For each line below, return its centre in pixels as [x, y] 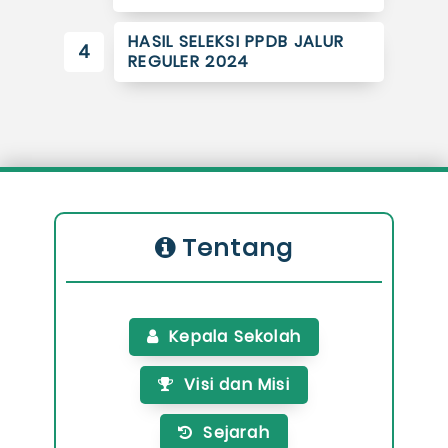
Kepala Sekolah [235, 337]
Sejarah [236, 433]
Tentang [237, 248]
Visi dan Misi [237, 385]
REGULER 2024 [188, 62]
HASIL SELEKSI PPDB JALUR [236, 42]
